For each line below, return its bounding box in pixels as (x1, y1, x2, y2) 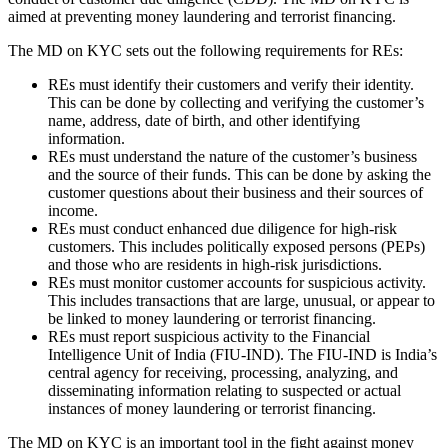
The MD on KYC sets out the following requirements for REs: (8, 42, 403, 60)
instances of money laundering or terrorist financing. (48, 400, 376, 418)
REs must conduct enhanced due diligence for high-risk (48, 220, 397, 238)
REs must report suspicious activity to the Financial (48, 328, 370, 346)
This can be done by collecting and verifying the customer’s (48, 94, 424, 112)
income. (48, 202, 98, 220)
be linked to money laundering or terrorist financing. (48, 310, 376, 328)
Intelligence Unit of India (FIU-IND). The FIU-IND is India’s (48, 346, 437, 364)
